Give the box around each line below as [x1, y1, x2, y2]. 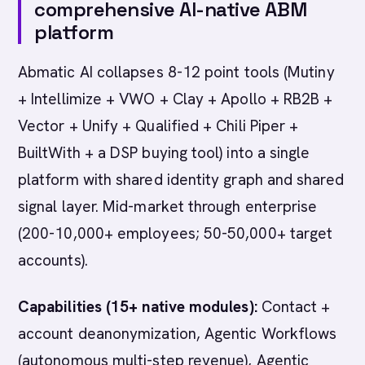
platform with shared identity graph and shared [18, 169, 344, 190]
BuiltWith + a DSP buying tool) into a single [18, 143, 310, 163]
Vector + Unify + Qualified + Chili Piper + [18, 116, 299, 136]
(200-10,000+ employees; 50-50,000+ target [18, 223, 333, 244]
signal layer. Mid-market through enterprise [18, 196, 318, 217]
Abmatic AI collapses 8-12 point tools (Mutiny [18, 62, 335, 82]
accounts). [18, 250, 88, 270]
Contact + [257, 297, 331, 317]
